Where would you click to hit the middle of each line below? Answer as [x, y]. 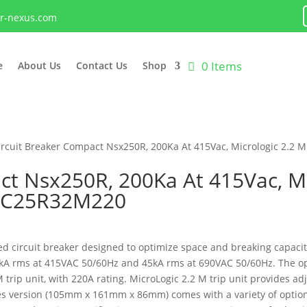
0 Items [222, 66]
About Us [40, 65]
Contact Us [102, 65]
